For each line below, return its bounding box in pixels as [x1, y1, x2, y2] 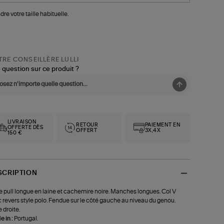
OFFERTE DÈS [7, 125, 43, 130]
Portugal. [13, 215, 38, 221]
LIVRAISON [7, 119, 37, 125]
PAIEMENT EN [144, 122, 181, 127]
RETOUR [76, 122, 98, 127]
